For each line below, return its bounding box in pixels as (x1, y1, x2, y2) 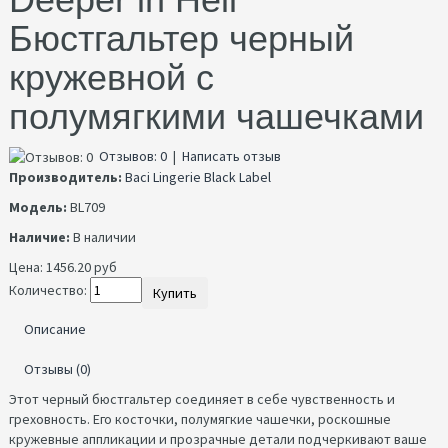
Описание (24, 320, 86, 339)
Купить (153, 284, 197, 303)
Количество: (9, 281, 87, 300)
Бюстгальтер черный (9, 17, 354, 59)
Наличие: (9, 228, 70, 247)
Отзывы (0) (24, 360, 91, 379)
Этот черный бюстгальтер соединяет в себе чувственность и (9, 390, 395, 409)
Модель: (9, 198, 67, 217)
